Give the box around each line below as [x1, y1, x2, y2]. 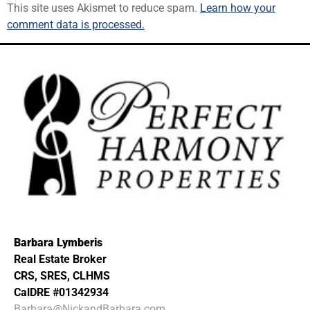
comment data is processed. [7, 17, 145, 31]
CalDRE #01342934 [14, 285, 109, 299]
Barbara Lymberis [14, 235, 102, 249]
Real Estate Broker [14, 252, 107, 266]
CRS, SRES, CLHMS [14, 268, 110, 282]
